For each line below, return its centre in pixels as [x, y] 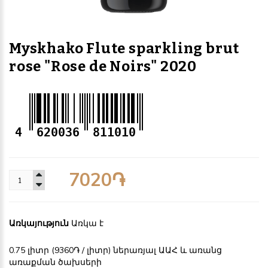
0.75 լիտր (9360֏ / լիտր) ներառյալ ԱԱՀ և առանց [115, 250]
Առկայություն [40, 223]
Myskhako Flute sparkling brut [124, 49]
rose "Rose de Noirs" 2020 [103, 67]
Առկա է [87, 223]
